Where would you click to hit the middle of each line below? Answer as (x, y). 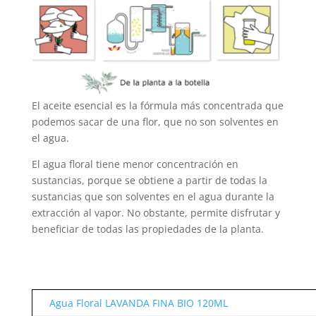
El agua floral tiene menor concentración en (135, 164)
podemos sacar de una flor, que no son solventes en (155, 122)
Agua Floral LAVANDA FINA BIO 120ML (138, 303)
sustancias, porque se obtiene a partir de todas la (149, 181)
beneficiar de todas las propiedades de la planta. (147, 229)
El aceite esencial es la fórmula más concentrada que (157, 106)
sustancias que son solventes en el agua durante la (153, 197)
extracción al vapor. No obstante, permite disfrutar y (156, 213)
